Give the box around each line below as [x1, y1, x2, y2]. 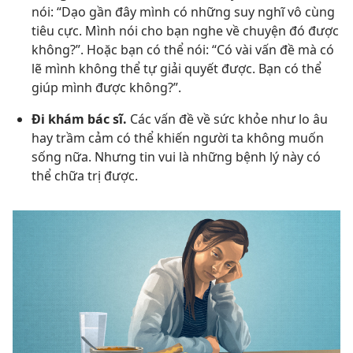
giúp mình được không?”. [32, 79, 181, 96]
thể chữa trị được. [32, 167, 138, 184]
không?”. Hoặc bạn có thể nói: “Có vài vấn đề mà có [32, 41, 334, 58]
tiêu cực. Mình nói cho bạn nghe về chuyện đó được [32, 22, 339, 39]
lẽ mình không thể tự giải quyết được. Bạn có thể [32, 60, 321, 77]
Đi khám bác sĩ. [32, 110, 127, 128]
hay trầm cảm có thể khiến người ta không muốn [32, 129, 324, 147]
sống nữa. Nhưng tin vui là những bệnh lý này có [32, 148, 321, 165]
